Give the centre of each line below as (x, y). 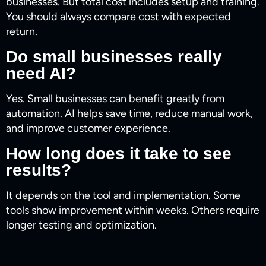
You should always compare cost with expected (118, 17)
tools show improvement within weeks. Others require (133, 210)
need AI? (41, 74)
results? (39, 170)
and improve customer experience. (88, 129)
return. (22, 32)
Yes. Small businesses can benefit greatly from (115, 99)
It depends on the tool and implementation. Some (123, 196)
